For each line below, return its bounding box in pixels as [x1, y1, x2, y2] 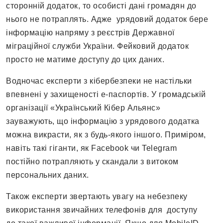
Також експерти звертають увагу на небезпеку [6, 192, 188, 201]
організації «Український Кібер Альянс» [6, 104, 160, 112]
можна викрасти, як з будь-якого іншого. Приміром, [6, 130, 206, 139]
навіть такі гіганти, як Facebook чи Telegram [6, 144, 177, 153]
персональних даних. [6, 171, 89, 180]
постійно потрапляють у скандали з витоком [6, 157, 179, 166]
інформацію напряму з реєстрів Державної [6, 28, 175, 37]
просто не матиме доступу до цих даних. [6, 55, 164, 64]
